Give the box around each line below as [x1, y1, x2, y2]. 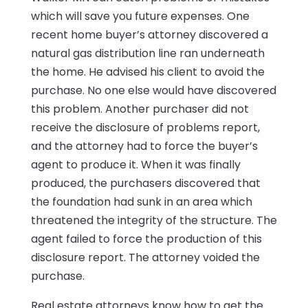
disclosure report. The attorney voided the [30, 250, 260, 266]
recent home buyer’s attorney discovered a [30, 27, 268, 43]
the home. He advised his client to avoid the [30, 64, 265, 80]
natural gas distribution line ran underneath [30, 45, 265, 62]
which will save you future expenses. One [30, 8, 250, 25]
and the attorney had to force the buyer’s [30, 138, 258, 155]
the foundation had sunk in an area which [30, 194, 252, 210]
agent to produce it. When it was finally [30, 157, 241, 173]
